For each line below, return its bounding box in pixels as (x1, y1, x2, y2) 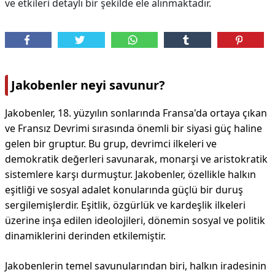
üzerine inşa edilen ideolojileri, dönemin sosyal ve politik (5, 214, 265, 227)
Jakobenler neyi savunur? (11, 77, 165, 93)
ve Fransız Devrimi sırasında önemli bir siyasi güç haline (5, 122, 262, 135)
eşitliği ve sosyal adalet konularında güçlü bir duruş (5, 183, 243, 196)
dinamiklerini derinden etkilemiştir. (5, 229, 166, 242)
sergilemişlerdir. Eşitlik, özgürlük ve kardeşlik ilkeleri (5, 198, 246, 212)
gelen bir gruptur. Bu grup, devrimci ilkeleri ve (5, 137, 217, 150)
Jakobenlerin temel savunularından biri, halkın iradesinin (5, 259, 266, 273)
